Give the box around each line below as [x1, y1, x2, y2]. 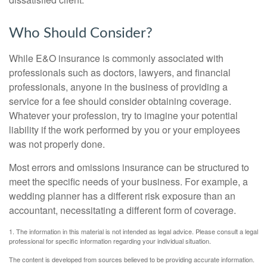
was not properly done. [9, 137, 105, 151]
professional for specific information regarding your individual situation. [9, 236, 211, 246]
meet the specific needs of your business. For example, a [9, 175, 248, 188]
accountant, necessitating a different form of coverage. [9, 203, 236, 217]
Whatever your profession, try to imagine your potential [9, 108, 238, 122]
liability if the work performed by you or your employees [9, 123, 240, 136]
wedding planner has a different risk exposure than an [9, 189, 235, 203]
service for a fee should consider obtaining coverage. [9, 94, 231, 108]
